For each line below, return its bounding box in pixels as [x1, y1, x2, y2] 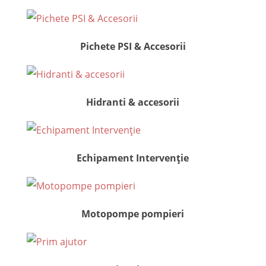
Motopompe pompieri [81, 207, 185, 220]
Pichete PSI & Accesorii [80, 39, 186, 53]
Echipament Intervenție [77, 151, 189, 164]
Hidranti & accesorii [86, 95, 180, 109]
